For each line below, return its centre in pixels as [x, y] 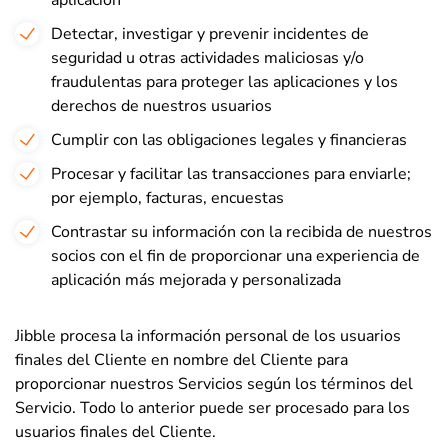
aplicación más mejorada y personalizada [196, 280]
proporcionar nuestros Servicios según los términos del [214, 384]
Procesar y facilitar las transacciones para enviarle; [231, 174]
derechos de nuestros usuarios [161, 106]
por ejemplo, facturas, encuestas [167, 198]
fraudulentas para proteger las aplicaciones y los [224, 82]
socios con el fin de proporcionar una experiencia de [235, 256]
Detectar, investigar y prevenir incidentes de [210, 34]
